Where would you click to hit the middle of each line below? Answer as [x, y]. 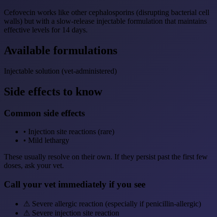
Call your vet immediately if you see [75, 185]
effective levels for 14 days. [46, 30]
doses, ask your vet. [34, 166]
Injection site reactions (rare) [71, 132]
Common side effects [44, 113]
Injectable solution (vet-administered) [60, 71]
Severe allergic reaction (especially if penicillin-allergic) [116, 203]
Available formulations [61, 50]
